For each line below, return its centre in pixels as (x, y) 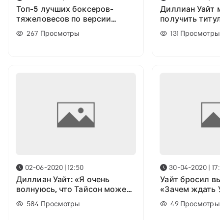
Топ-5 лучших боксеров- (65, 10)
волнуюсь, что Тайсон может (74, 189)
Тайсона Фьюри (47, 29)
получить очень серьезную (69, 199)
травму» (33, 209)
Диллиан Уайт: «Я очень (63, 179)
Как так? (177, 29)
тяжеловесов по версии (64, 19)
